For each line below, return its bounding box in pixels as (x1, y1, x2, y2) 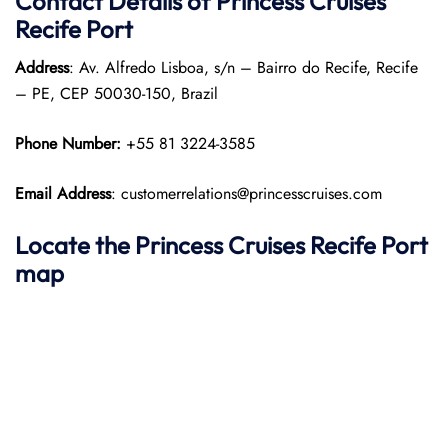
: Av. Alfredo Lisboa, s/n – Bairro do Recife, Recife (69, 56, 418, 79)
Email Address (15, 182, 111, 205)
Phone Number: (15, 132, 126, 155)
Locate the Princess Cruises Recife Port (15, 230, 428, 260)
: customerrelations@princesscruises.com (111, 182, 382, 205)
